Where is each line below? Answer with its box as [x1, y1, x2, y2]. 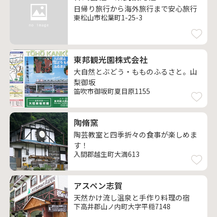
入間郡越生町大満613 [74, 149, 139, 159]
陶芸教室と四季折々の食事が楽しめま [74, 129, 197, 139]
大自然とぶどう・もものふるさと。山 [74, 66, 197, 77]
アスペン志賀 [74, 180, 123, 191]
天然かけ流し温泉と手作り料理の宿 [74, 192, 190, 202]
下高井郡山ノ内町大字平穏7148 [74, 201, 170, 211]
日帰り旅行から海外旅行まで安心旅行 [74, 3, 197, 14]
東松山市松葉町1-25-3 [74, 13, 142, 22]
